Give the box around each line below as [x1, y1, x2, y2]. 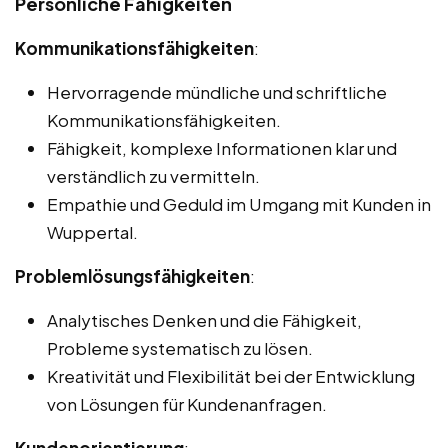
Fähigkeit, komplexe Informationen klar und [47, 137, 397, 160]
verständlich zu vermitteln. [47, 165, 260, 188]
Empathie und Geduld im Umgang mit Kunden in [47, 193, 431, 216]
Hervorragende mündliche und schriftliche [47, 81, 387, 104]
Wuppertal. [47, 221, 138, 244]
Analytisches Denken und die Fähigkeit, [47, 309, 362, 332]
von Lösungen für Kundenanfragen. [47, 393, 327, 416]
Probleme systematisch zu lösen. [47, 337, 313, 360]
